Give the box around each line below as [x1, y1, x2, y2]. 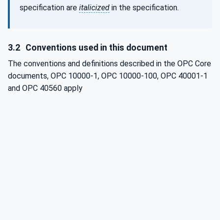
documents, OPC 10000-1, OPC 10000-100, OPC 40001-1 [8, 71, 208, 81]
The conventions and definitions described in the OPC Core [8, 58, 211, 68]
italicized [79, 3, 110, 13]
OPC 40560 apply [22, 83, 82, 93]
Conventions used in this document [24, 42, 168, 53]
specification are [20, 3, 79, 13]
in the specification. [110, 3, 179, 13]
